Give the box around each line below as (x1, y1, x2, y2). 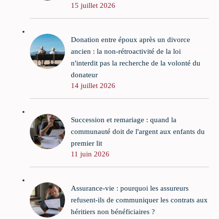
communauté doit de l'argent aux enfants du (71, 127, 205, 135)
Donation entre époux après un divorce (71, 35, 190, 44)
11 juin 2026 (71, 150, 109, 158)
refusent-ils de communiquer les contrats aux (71, 196, 208, 204)
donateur (71, 70, 98, 79)
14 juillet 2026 (71, 81, 115, 89)
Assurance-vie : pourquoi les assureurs (71, 184, 189, 192)
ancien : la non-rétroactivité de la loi (71, 47, 181, 55)
